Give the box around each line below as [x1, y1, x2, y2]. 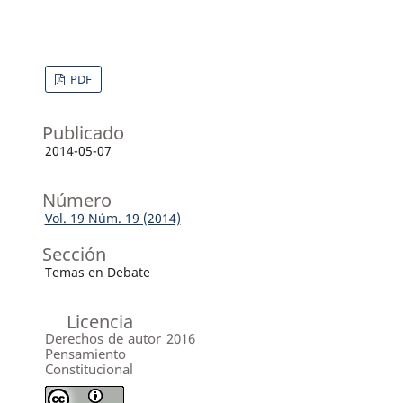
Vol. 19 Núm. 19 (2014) [44, 209, 181, 227]
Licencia [66, 309, 133, 334]
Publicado [41, 120, 124, 145]
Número [41, 187, 112, 212]
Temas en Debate [44, 263, 150, 281]
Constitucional [44, 359, 133, 378]
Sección [41, 241, 106, 266]
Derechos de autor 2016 [44, 328, 195, 347]
